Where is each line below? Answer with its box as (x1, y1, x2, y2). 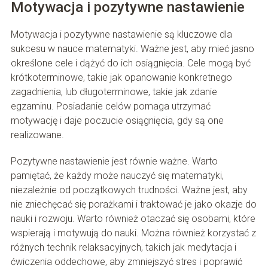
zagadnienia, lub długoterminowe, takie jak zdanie (10, 86, 217, 98)
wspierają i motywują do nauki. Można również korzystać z (10, 227, 256, 239)
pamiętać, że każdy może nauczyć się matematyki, (10, 170, 224, 182)
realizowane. (10, 129, 64, 141)
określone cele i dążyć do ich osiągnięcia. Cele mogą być (10, 57, 251, 69)
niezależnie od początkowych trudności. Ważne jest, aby (10, 184, 248, 196)
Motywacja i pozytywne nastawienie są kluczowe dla (10, 29, 232, 41)
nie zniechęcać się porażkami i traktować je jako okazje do (10, 199, 257, 211)
